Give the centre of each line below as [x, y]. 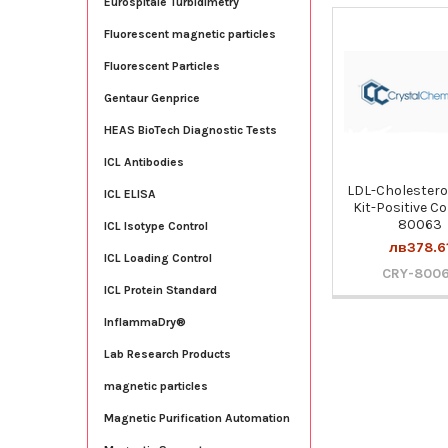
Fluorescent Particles [161, 65]
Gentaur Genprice [151, 97]
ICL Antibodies [143, 161]
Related [361, 49]
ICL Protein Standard [160, 289]
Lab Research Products [167, 353]
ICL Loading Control [157, 257]
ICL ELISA [129, 193]
